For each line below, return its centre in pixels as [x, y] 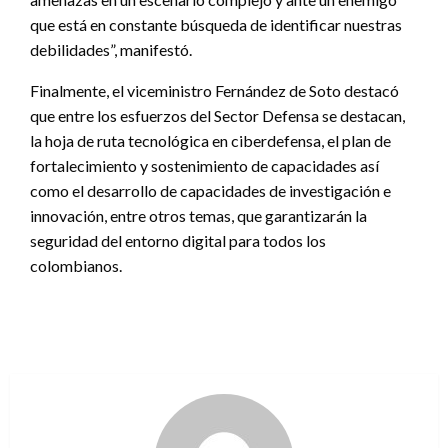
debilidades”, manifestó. [111, 49]
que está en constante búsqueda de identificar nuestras [216, 24]
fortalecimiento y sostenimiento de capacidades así [204, 165]
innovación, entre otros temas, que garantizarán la [198, 215]
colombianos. [76, 265]
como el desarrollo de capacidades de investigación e [210, 190]
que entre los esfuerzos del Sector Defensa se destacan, [217, 115]
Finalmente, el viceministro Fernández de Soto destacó [214, 90]
